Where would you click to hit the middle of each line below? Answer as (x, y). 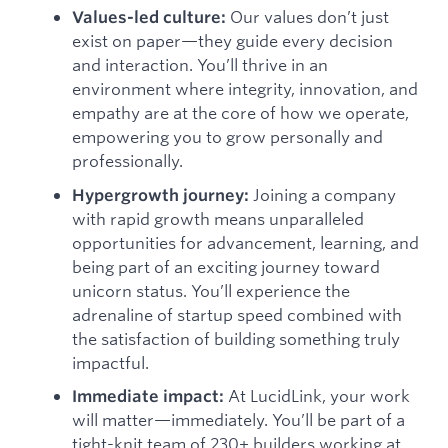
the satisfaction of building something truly (236, 338)
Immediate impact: (148, 396)
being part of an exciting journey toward (226, 266)
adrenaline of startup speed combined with (237, 314)
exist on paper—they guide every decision (232, 41)
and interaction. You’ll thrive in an (200, 65)
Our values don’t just (307, 17)
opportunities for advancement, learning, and (245, 242)
